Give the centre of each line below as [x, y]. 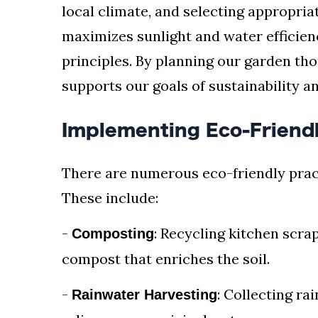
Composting [113, 234]
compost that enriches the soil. [166, 259]
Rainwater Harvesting [144, 295]
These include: [110, 198]
